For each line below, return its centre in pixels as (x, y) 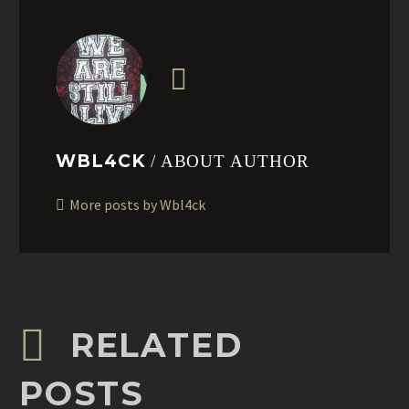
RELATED (156, 346)
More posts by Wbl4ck (137, 205)
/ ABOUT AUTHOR (230, 162)
